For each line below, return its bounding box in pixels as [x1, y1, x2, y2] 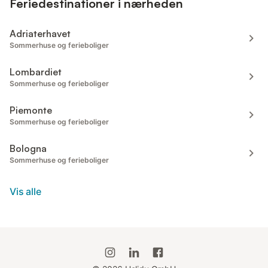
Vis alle [10, 185, 41, 197]
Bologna [10, 142, 47, 154]
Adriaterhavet [10, 27, 71, 39]
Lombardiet [10, 65, 62, 78]
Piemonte [10, 103, 52, 116]
